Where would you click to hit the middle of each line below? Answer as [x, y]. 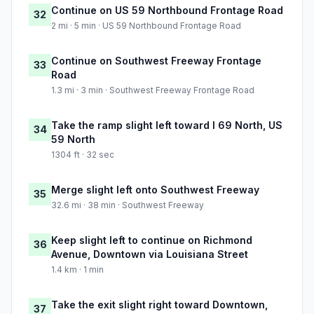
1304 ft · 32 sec [83, 155]
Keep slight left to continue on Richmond [152, 240]
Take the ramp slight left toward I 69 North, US [167, 125]
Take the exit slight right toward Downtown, [159, 305]
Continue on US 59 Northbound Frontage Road [167, 11]
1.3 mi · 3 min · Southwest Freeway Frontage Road [153, 90]
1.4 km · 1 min [77, 270]
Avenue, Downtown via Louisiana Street [150, 254]
